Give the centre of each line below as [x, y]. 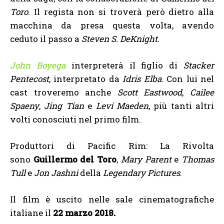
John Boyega [38, 65]
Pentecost [29, 79]
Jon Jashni [56, 173]
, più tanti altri [181, 106]
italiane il [31, 213]
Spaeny [24, 106]
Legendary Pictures [141, 173]
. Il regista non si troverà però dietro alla [121, 12]
